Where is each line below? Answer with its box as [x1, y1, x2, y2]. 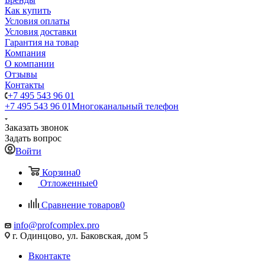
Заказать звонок [5, 122, 69, 132]
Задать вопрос [5, 133, 62, 143]
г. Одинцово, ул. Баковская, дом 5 [10, 231, 148, 241]
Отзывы [5, 69, 37, 79]
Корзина [42, 167, 76, 177]
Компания [5, 48, 46, 58]
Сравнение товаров [41, 200, 120, 210]
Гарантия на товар [5, 37, 79, 47]
